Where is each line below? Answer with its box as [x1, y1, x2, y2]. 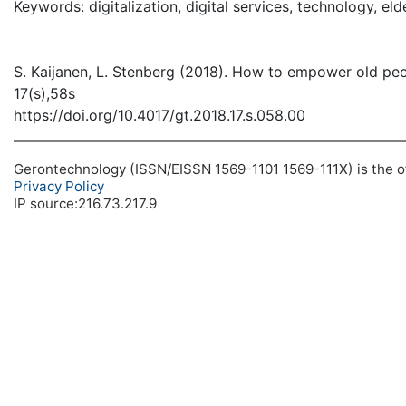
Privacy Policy [14, 178, 104, 195]
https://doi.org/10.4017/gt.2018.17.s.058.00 [14, 106, 305, 124]
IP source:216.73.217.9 [14, 195, 157, 212]
